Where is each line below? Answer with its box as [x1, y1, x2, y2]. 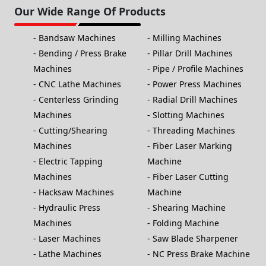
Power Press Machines [153, 78, 242, 90]
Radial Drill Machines [153, 94, 237, 106]
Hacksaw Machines [39, 186, 114, 198]
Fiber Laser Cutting [153, 171, 229, 183]
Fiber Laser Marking [153, 140, 232, 152]
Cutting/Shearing [39, 125, 107, 137]
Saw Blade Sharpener [153, 233, 238, 245]
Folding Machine [153, 217, 219, 229]
